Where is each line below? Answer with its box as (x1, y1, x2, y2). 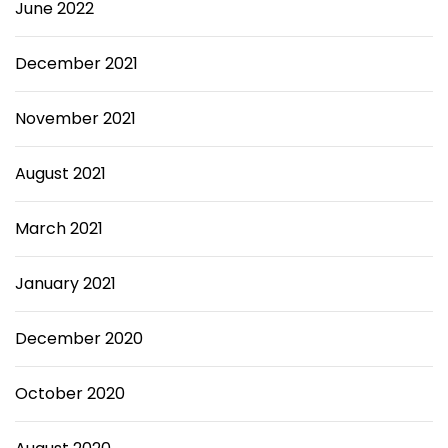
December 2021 (15, 52, 138, 75)
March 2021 (15, 217, 103, 240)
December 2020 (15, 327, 143, 350)
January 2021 (15, 272, 116, 295)
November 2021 (15, 107, 136, 130)
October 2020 (15, 382, 125, 405)
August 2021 (15, 162, 106, 185)
